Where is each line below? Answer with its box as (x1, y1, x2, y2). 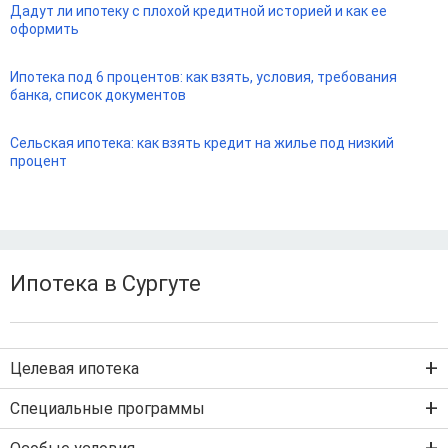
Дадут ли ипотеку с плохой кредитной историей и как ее (10, 3, 387, 20)
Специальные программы (10, 398, 205, 418)
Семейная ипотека (10, 427, 134, 444)
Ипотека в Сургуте (10, 271, 201, 297)
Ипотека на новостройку (10, 387, 173, 404)
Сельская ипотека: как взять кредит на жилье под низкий (10, 135, 394, 152)
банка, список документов (10, 87, 186, 104)
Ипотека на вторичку (10, 418, 149, 435)
